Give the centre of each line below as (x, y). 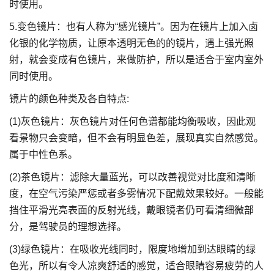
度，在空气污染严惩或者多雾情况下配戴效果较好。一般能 (136, 194)
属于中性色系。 (43, 154)
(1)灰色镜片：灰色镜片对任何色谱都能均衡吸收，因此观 (132, 121)
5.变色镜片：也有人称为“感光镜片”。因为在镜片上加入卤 (134, 27)
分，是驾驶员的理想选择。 (68, 227)
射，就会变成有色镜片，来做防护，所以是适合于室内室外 (136, 60)
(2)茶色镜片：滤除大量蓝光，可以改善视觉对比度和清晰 (132, 177)
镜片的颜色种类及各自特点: (69, 99)
